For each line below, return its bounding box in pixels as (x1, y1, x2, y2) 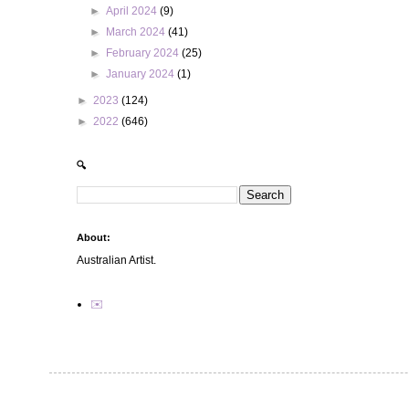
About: (77, 232, 110, 243)
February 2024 (106, 47, 183, 59)
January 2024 (106, 68, 178, 80)
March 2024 (106, 26, 169, 38)
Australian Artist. (77, 254, 156, 267)
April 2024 (106, 5, 161, 17)
